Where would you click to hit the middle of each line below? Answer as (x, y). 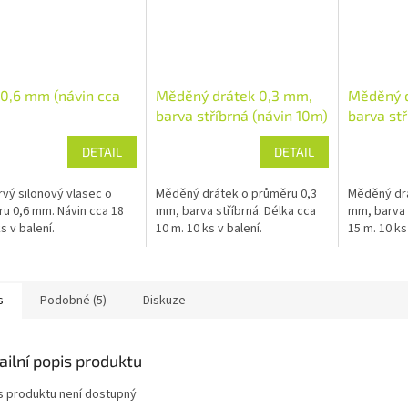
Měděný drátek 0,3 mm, (234, 95)
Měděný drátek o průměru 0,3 (236, 194)
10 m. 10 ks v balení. (209, 228)
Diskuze (164, 300)
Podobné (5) (73, 300)
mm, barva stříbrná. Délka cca (235, 211)
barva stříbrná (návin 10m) (241, 115)
